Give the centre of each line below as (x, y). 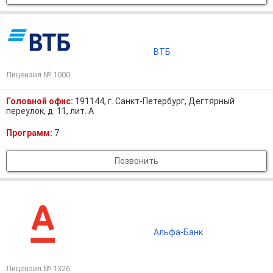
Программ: (30, 133)
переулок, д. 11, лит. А (50, 111)
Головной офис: (41, 101)
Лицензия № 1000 (38, 75)
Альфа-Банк (178, 232)
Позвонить (136, 161)
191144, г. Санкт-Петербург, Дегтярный (155, 101)
